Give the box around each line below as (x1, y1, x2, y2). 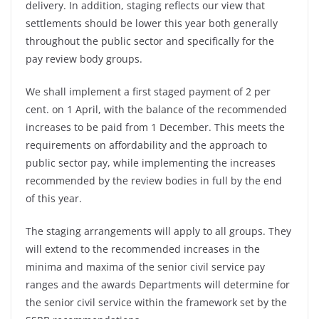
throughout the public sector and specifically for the (26, 34, 274, 48)
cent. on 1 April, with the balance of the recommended (26, 103, 287, 116)
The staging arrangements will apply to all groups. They (26, 224, 291, 238)
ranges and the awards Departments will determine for (26, 278, 290, 291)
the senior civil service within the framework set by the (26, 296, 287, 309)
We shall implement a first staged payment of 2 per (26, 85, 271, 98)
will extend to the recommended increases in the (26, 242, 260, 256)
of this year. (26, 192, 82, 205)
